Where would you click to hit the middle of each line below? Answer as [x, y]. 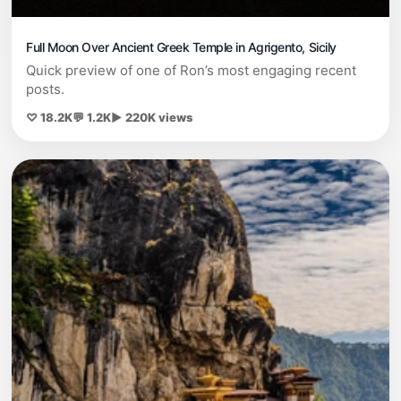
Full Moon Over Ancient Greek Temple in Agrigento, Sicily [181, 47]
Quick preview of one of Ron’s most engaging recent [191, 71]
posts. [45, 90]
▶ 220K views [152, 118]
